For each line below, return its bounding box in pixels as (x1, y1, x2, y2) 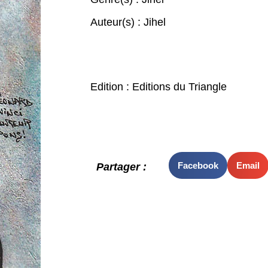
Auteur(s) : (90, 16, 144, 28)
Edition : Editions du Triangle (90, 81, 227, 93)
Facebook (177, 160, 218, 170)
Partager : (96, 161, 147, 173)
